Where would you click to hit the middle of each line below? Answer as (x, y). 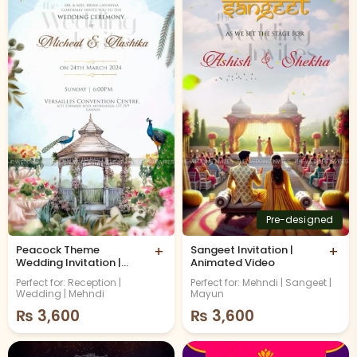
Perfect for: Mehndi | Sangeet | (261, 283)
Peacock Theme (58, 250)
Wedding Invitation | (69, 263)
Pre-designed (299, 220)
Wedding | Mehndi (60, 294)
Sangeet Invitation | (242, 250)
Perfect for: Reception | (69, 283)
